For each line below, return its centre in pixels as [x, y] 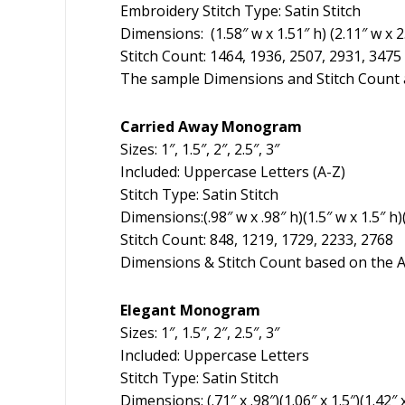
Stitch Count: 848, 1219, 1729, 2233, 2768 [257, 240]
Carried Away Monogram [211, 127]
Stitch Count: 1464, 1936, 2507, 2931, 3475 [261, 57]
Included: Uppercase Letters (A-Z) [233, 172]
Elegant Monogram [190, 311]
